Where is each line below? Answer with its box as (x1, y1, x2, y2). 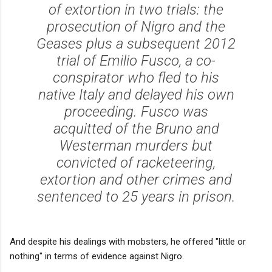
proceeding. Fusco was (64, 103, 208, 120)
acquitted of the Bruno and (53, 120, 219, 137)
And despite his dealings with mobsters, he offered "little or (10, 236, 246, 247)
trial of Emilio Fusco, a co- (56, 52, 216, 69)
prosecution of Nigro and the (47, 18, 225, 35)
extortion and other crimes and (40, 171, 232, 188)
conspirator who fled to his (53, 69, 219, 86)
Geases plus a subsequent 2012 (36, 35, 236, 52)
